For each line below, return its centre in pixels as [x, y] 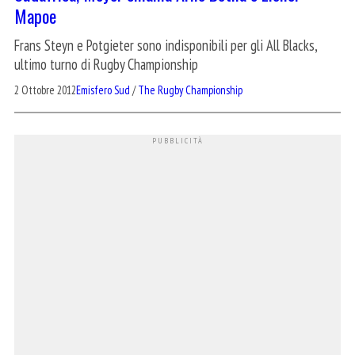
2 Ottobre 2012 [45, 90]
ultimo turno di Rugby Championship [106, 64]
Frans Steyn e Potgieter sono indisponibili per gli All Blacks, [166, 45]
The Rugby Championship [190, 90]
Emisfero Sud [103, 90]
